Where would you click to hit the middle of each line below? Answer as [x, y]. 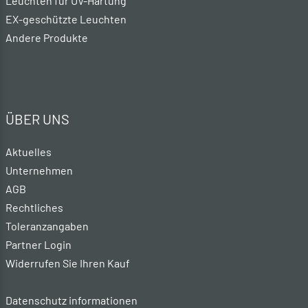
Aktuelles [29, 152]
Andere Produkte [47, 38]
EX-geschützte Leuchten [66, 19]
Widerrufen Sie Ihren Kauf [68, 263]
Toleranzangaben [47, 226]
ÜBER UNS [37, 119]
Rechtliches [34, 208]
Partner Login [38, 245]
